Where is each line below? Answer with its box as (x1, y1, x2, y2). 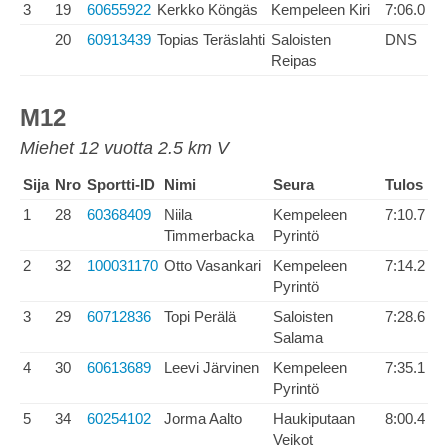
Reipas (271, 52, 317, 69)
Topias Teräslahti (157, 31, 265, 48)
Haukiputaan (273, 410, 355, 427)
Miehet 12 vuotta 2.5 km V (20, 138, 229, 158)
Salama (273, 329, 323, 346)
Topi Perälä (164, 308, 236, 325)
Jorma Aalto (164, 410, 242, 427)
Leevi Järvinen (164, 359, 259, 376)
